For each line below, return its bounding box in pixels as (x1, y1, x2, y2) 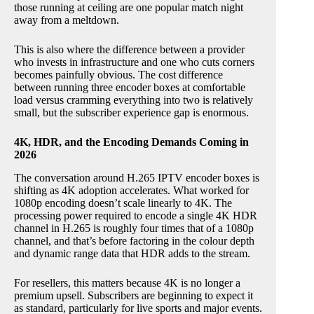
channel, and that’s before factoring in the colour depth (14, 234, 254, 247)
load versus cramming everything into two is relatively (14, 93, 253, 106)
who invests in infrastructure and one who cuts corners (14, 55, 254, 68)
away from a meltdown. (14, 13, 119, 26)
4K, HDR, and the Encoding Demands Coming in (14, 135, 249, 148)
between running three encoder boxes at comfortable (14, 81, 245, 93)
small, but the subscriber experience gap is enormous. (14, 106, 249, 118)
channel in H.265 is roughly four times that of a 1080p (14, 221, 254, 234)
